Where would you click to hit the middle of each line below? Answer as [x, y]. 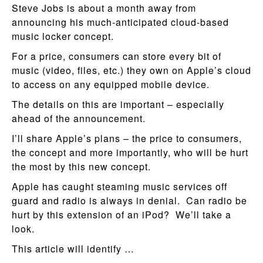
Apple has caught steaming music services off [119, 186]
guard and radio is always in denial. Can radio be [129, 200]
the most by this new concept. [81, 166]
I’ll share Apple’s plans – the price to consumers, [127, 138]
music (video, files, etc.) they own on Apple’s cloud [131, 70]
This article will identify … [73, 249]
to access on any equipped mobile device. [111, 84]
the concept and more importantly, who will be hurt [130, 152]
